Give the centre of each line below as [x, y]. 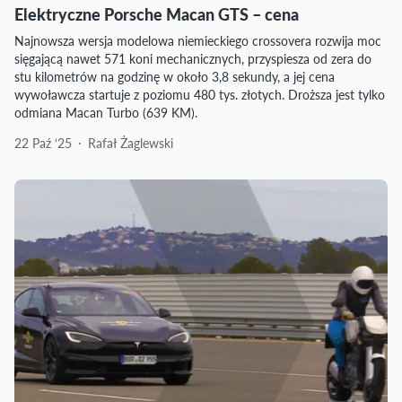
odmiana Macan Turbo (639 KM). [106, 112]
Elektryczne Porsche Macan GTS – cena [157, 14]
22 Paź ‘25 [43, 143]
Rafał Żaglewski [131, 143]
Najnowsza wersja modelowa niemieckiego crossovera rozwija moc [198, 40]
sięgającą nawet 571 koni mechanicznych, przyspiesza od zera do [193, 58]
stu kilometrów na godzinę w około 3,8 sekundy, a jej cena [175, 76]
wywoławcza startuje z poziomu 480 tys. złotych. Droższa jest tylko [200, 94]
